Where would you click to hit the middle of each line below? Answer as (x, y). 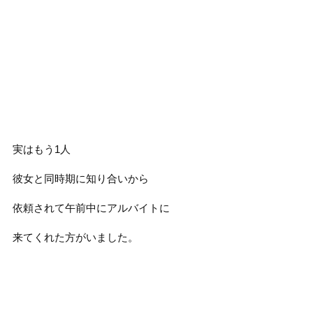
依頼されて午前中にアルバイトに (91, 208)
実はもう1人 (41, 149)
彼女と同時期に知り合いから (80, 179)
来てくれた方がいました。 (75, 237)
